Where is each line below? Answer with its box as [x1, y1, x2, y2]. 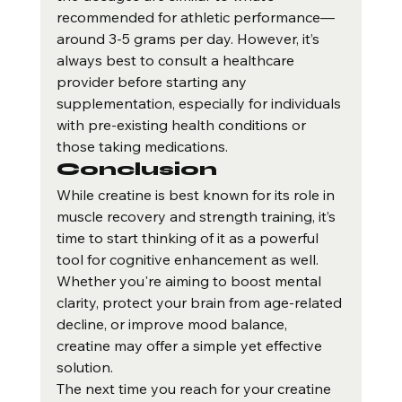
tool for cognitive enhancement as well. [56, 250, 322, 269]
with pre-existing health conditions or [56, 116, 310, 135]
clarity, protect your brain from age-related [56, 293, 345, 312]
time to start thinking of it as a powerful [56, 229, 322, 248]
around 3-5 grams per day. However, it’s [56, 30, 323, 48]
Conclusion [56, 158, 217, 181]
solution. [56, 358, 113, 377]
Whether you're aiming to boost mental [56, 272, 325, 291]
